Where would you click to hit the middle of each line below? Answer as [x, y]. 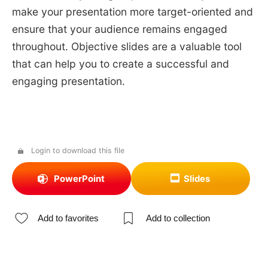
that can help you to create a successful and [120, 64]
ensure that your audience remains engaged [119, 29]
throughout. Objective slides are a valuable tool [127, 47]
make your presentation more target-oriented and [132, 12]
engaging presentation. [68, 81]
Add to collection [178, 218]
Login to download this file [77, 151]
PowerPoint [79, 179]
